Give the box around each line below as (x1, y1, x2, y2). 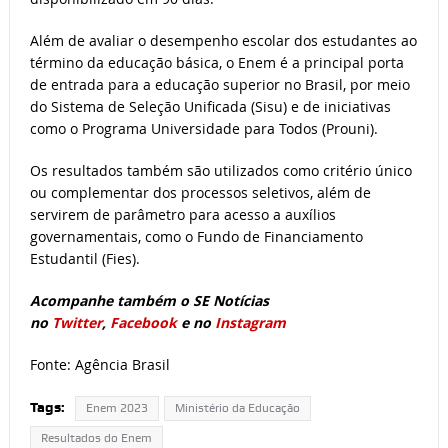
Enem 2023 (85, 401, 148, 416)
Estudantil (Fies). (29, 249, 140, 269)
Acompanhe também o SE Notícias (29, 291, 269, 311)
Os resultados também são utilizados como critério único (29, 161, 412, 181)
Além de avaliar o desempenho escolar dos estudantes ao (29, 31, 417, 51)
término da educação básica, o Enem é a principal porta (29, 53, 404, 73)
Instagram (214, 313, 286, 333)
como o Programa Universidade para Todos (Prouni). (29, 119, 378, 139)
